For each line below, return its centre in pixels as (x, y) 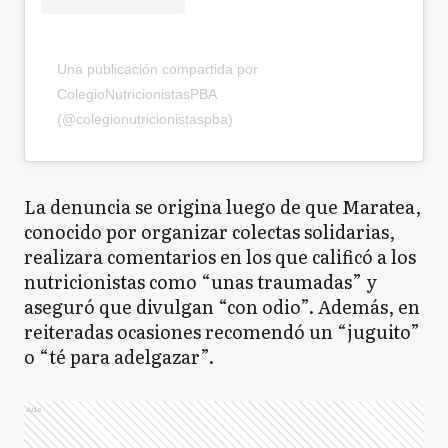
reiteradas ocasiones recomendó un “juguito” (222, 331)
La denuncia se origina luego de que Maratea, (222, 206)
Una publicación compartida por (157, 68)
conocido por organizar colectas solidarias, (209, 231)
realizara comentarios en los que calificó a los (220, 256)
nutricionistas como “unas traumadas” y (200, 281)
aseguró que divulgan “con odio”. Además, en (222, 306)
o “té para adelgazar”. (119, 356)
